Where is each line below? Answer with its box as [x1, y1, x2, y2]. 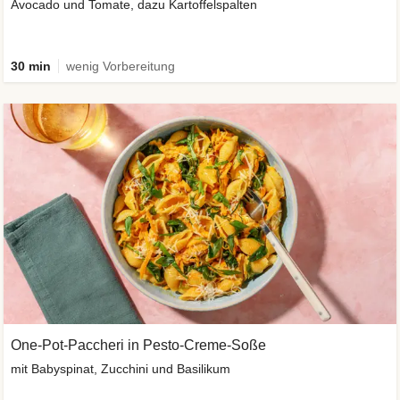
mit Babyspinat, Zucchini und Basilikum [11, 362, 230, 376]
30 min [11, 58, 51, 73]
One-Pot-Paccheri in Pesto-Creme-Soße [11, 337, 266, 353]
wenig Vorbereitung [66, 58, 175, 73]
